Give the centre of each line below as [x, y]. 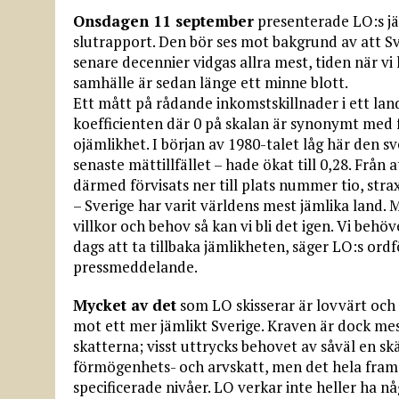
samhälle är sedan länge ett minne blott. [211, 82]
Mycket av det [125, 305]
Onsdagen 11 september [163, 20]
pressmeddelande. [135, 266]
